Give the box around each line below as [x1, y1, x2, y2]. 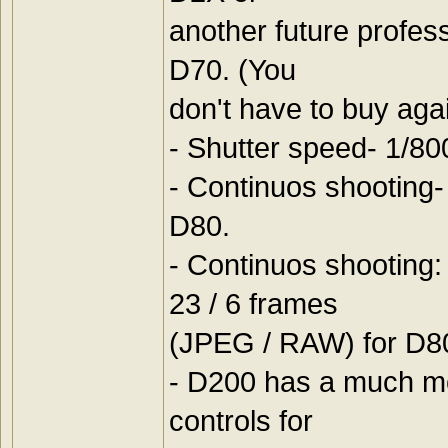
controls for [169, 404, 313, 438]
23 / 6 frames [169, 287, 338, 321]
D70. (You [169, 53, 296, 87]
